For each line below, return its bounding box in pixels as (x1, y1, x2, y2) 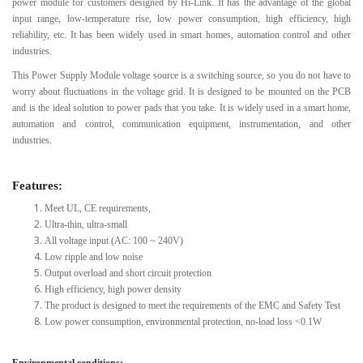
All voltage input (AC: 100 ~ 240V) (45, 234, 183, 246)
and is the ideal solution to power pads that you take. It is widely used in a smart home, (12, 101, 351, 113)
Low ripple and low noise (45, 250, 143, 263)
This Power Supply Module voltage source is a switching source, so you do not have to (12, 69, 351, 81)
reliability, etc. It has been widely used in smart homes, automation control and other (12, 28, 351, 41)
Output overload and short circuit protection (45, 267, 211, 279)
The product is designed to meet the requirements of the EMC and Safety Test (45, 299, 340, 311)
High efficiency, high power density (45, 283, 181, 295)
